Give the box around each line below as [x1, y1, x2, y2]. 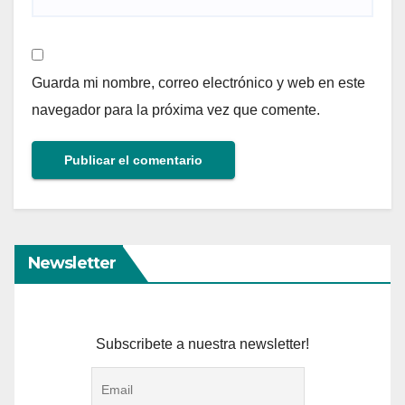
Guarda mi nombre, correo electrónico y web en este [32, 75, 365, 91]
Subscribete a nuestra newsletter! [96, 336, 309, 353]
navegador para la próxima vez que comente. [32, 102, 320, 118]
